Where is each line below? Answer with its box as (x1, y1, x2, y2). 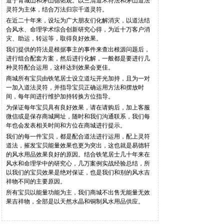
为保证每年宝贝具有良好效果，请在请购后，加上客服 (6, 104, 150, 111)
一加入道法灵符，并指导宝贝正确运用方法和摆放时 (6, 84, 144, 91)
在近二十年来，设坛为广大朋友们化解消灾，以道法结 (6, 17, 150, 24)
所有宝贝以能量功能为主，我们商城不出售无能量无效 (6, 189, 150, 196)
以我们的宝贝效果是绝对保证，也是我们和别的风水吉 (6, 169, 150, 176)
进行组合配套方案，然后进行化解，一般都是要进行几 (6, 55, 150, 62)
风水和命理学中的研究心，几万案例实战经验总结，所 (6, 160, 150, 167)
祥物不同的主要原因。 (6, 178, 66, 185)
